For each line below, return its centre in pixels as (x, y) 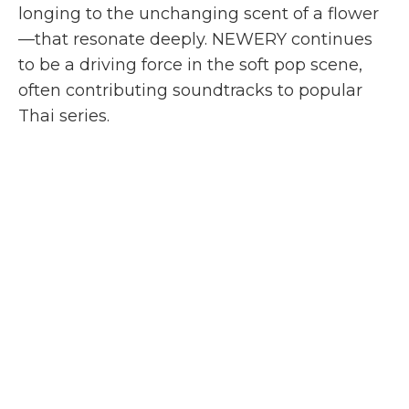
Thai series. (64, 116)
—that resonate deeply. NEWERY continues (195, 40)
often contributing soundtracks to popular (190, 91)
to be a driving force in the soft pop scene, (190, 65)
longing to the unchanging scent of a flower (199, 14)
